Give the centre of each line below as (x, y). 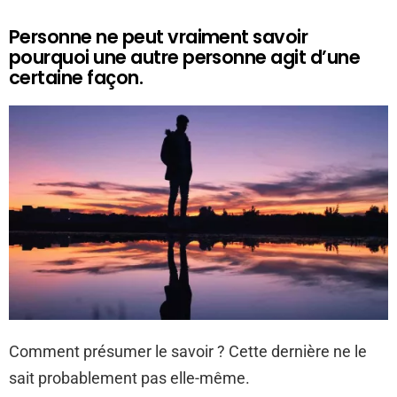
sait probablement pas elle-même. (129, 378)
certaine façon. (76, 78)
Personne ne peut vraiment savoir (159, 37)
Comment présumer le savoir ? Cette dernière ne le (188, 351)
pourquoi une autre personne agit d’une (185, 57)
